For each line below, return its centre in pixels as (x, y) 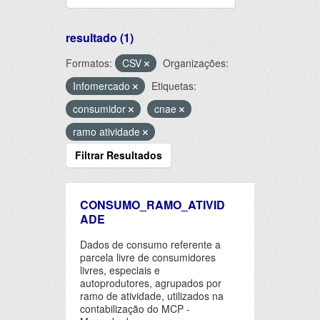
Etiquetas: (174, 86)
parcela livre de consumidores (148, 257)
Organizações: (196, 63)
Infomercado (103, 86)
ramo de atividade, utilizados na (152, 295)
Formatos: (89, 63)
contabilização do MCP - (135, 308)
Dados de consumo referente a (150, 244)
